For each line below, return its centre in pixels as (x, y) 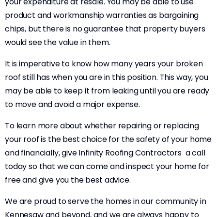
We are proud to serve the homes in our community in (106, 201)
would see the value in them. (58, 42)
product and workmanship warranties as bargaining (102, 15)
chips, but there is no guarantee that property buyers (105, 29)
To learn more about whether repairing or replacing (102, 126)
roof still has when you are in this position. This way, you (107, 77)
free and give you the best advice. (69, 180)
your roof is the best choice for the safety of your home (108, 139)
